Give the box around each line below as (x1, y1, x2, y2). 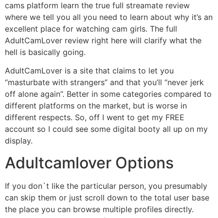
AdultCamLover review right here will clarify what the (5, 35, 201, 45)
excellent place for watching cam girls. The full (5, 23, 177, 34)
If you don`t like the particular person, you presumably (5, 181, 207, 191)
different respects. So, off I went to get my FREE (5, 112, 184, 123)
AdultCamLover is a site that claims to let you (5, 66, 174, 76)
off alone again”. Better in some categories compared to (5, 89, 212, 99)
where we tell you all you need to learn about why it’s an (5, 12, 213, 22)
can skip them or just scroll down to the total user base (5, 192, 209, 202)
